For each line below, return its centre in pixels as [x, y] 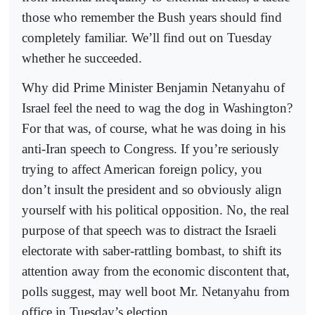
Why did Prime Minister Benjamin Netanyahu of [153, 88]
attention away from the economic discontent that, [156, 271]
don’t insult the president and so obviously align [152, 190]
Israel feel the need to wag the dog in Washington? [157, 108]
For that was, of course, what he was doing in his [154, 129]
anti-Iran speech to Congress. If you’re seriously [150, 149]
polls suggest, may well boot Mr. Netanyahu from [156, 292]
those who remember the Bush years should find [152, 18]
